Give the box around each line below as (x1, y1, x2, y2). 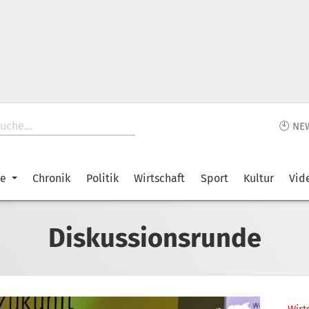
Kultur (243, 172, 274, 185)
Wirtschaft (134, 172, 186, 185)
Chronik (32, 172, 71, 185)
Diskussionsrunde (48, 221, 261, 254)
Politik (86, 172, 119, 185)
